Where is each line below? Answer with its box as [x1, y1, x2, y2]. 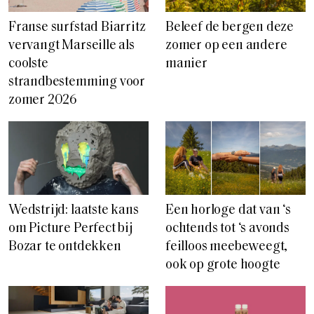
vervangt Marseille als [8, 39, 135, 53]
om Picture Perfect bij [8, 222, 132, 236]
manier [165, 57, 207, 71]
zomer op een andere [165, 39, 287, 53]
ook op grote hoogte [165, 259, 280, 273]
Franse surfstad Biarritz [8, 21, 146, 35]
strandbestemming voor [8, 76, 146, 90]
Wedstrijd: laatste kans [8, 204, 139, 218]
